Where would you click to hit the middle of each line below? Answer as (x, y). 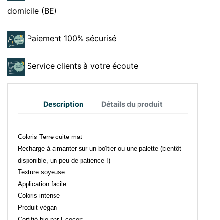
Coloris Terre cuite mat (50, 137)
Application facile (42, 184)
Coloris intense (39, 196)
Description (63, 104)
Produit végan (37, 208)
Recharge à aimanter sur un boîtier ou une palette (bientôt (99, 149)
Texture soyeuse (41, 172)
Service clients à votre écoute (82, 66)
